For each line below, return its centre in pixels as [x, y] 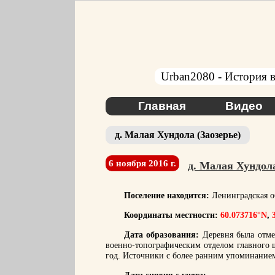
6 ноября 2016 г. [142, 163]
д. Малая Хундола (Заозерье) [178, 135]
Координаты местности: [172, 215]
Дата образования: [162, 235]
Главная [162, 106]
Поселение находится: [167, 196]
